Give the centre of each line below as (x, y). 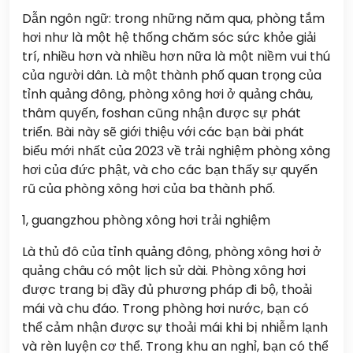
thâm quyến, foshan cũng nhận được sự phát (162, 113)
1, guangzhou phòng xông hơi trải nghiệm (146, 220)
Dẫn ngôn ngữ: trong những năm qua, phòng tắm (173, 19)
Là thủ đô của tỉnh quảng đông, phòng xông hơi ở (172, 252)
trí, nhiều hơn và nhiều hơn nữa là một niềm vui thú (176, 56)
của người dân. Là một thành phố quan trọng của (172, 75)
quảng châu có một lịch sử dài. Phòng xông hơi (164, 271)
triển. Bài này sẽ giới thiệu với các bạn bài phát (163, 132)
